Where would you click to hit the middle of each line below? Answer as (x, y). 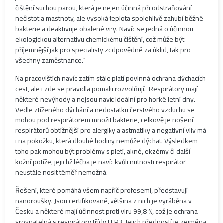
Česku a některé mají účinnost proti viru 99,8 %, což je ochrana (107, 211)
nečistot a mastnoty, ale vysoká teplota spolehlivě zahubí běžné (110, 19)
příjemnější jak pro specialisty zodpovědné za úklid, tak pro (103, 50)
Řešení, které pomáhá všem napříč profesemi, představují (102, 190)
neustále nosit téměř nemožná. (62, 172)
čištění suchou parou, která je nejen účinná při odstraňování (104, 8)
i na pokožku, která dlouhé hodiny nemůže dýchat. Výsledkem (107, 141)
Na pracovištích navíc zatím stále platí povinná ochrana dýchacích (111, 78)
